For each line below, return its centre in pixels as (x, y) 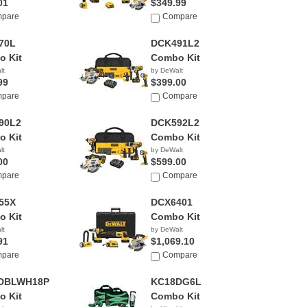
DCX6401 (171, 202)
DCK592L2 (175, 123)
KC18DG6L (176, 282)
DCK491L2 (175, 43)
